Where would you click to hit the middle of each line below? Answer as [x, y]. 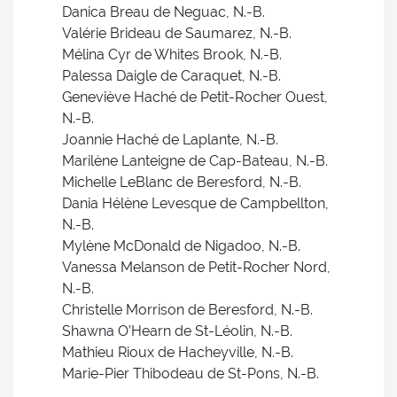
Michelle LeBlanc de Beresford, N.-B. [182, 182]
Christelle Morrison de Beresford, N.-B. [187, 310]
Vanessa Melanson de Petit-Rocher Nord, [196, 267]
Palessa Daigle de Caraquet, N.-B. [171, 76]
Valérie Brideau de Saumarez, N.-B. [177, 33]
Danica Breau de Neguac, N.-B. [163, 12]
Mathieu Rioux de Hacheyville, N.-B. [178, 352]
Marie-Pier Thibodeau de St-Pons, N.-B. [191, 374]
